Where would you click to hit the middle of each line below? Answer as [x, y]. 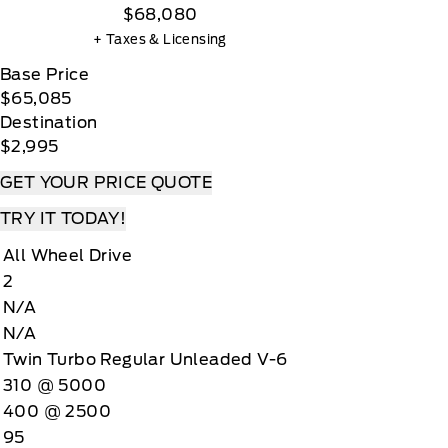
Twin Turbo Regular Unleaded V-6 [145, 359]
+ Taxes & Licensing [160, 39]
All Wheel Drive [67, 255]
